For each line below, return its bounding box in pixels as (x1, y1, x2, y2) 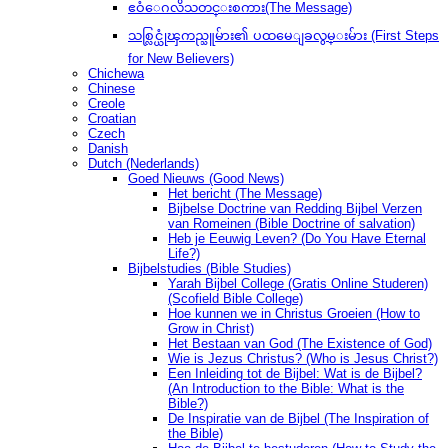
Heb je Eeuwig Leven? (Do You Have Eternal (168, 231, 426, 247)
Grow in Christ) (168, 321, 254, 337)
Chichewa (88, 66, 144, 82)
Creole (88, 96, 125, 112)
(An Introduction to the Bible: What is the (168, 381, 404, 397)
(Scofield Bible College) (168, 291, 303, 307)
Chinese (88, 81, 135, 97)
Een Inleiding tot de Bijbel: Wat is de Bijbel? (168, 366, 422, 382)
